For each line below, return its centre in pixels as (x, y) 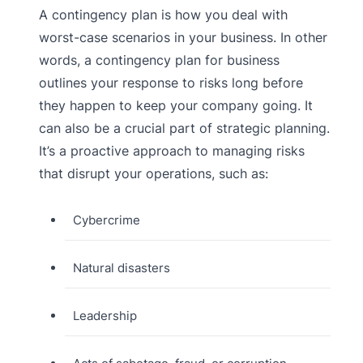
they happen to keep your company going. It (176, 106)
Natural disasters (121, 268)
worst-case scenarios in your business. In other (183, 38)
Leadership (105, 316)
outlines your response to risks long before (171, 83)
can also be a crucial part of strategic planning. (184, 128)
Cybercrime (106, 220)
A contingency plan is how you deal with (163, 15)
